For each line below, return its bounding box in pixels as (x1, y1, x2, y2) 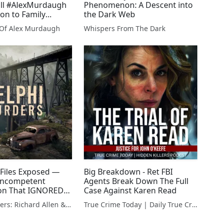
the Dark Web (83, 9, 135, 20)
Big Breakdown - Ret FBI (83, 166, 173, 177)
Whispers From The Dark (83, 24, 165, 34)
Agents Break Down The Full (83, 175, 188, 186)
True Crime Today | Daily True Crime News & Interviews (191, 199, 197, 209)
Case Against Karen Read (83, 184, 177, 196)
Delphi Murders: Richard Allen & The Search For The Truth (66, 199, 72, 209)
